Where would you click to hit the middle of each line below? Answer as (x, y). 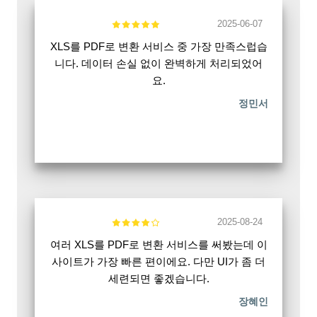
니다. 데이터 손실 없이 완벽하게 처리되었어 (158, 64)
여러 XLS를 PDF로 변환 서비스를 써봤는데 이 (158, 245)
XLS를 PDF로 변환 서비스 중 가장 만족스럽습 (158, 47)
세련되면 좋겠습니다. (158, 279)
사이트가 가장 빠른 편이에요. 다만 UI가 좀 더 (158, 262)
